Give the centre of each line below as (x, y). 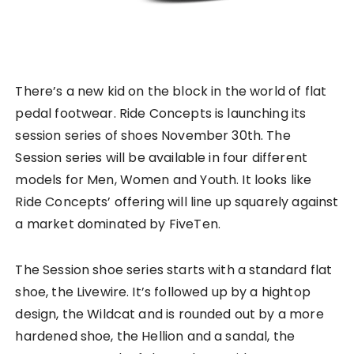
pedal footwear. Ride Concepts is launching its (161, 113)
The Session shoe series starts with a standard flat (174, 269)
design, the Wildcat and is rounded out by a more (169, 314)
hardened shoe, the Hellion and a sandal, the (155, 336)
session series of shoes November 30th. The (153, 135)
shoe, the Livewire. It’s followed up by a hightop (163, 292)
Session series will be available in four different (161, 157)
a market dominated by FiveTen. (118, 224)
